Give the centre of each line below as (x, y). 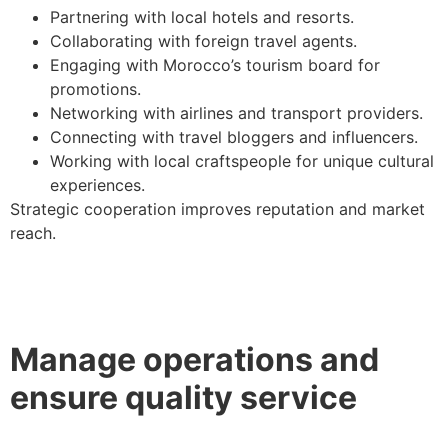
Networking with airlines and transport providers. (239, 112)
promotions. (98, 88)
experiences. (100, 184)
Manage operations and (194, 359)
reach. (35, 232)
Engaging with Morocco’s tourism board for (215, 64)
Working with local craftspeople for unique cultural (242, 160)
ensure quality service (187, 397)
